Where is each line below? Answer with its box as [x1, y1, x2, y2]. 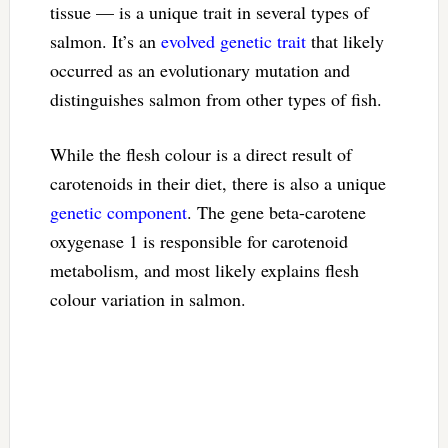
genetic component [49, 199, 187, 224]
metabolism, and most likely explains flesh [49, 257, 359, 282]
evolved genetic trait [160, 28, 306, 53]
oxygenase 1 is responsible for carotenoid [49, 228, 348, 253]
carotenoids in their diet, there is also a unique [49, 170, 386, 195]
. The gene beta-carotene [186, 199, 366, 224]
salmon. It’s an [49, 28, 161, 53]
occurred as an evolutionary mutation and [49, 57, 350, 82]
